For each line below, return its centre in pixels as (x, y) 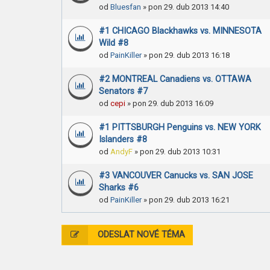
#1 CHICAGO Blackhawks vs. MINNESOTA (180, 31)
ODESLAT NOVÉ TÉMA (140, 235)
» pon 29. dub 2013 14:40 (185, 7)
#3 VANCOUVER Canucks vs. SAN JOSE (176, 176)
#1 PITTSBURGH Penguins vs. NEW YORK (180, 127)
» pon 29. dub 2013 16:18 (185, 55)
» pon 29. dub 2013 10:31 (176, 152)
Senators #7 (123, 91)
